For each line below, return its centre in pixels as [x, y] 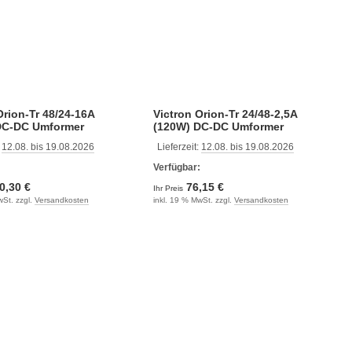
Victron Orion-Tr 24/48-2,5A [225, 114]
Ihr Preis [169, 188]
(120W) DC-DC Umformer [218, 126]
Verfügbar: [176, 167]
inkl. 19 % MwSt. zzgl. [193, 200]
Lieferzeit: [179, 147]
